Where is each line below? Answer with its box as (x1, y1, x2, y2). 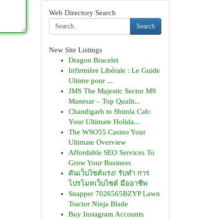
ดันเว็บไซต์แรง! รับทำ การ (68, 169, 150, 177)
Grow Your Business (68, 159, 131, 167)
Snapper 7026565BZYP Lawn (68, 190, 160, 197)
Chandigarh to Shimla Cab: (68, 108, 151, 115)
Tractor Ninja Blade (68, 200, 128, 208)
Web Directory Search (48, 9, 116, 17)
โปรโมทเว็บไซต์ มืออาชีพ (68, 179, 148, 187)
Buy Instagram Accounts (68, 210, 144, 218)
